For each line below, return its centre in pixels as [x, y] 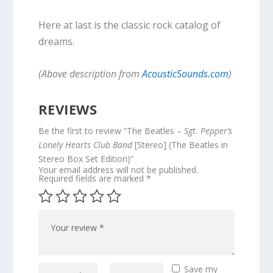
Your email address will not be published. [118, 169]
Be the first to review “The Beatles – [111, 130]
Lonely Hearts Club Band [85, 144]
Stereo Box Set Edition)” [86, 158]
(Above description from [90, 73]
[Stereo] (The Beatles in [180, 144]
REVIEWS [68, 109]
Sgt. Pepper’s [208, 130]
